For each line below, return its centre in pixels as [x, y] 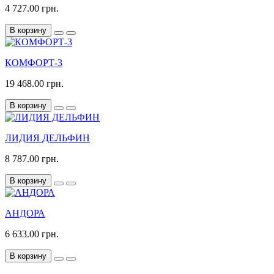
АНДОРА [25, 213]
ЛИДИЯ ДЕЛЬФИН [47, 138]
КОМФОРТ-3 [34, 63]
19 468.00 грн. [34, 84]
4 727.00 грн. [32, 9]
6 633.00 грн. [32, 234]
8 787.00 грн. [32, 159]
